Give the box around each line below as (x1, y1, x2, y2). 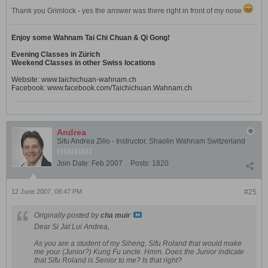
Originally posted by (34, 211, 100, 220)
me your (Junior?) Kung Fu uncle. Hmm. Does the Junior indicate (34, 248, 244, 256)
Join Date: (57, 159, 90, 167)
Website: (11, 75, 41, 84)
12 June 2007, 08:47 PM (11, 188, 82, 195)
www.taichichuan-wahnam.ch (41, 75, 136, 84)
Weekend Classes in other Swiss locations (11, 59, 156, 67)
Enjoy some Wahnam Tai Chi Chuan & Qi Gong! (11, 33, 170, 42)
